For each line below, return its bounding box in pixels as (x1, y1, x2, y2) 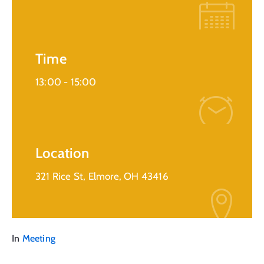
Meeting (22, 232, 56, 244)
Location (35, 144, 90, 161)
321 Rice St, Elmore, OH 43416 (35, 170, 169, 182)
